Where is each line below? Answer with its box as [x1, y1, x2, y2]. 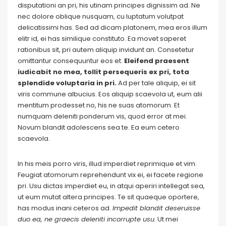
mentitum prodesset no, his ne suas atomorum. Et [18, 100, 180, 110]
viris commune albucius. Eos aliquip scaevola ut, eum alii [18, 89, 202, 99]
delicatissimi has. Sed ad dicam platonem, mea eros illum [18, 23, 207, 32]
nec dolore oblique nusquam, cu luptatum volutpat [18, 12, 184, 21]
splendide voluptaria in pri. [18, 78, 117, 88]
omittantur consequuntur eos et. [18, 56, 124, 66]
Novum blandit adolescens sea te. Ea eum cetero [18, 123, 180, 132]
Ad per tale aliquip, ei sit [117, 78, 196, 88]
